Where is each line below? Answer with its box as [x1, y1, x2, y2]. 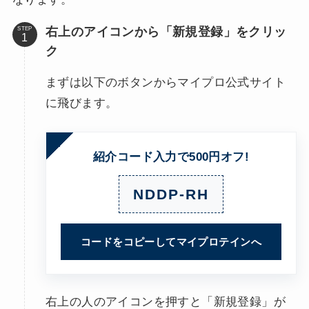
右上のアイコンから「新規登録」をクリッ [45, 25, 287, 39]
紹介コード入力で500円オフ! [92, 150, 250, 163]
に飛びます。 [45, 97, 118, 110]
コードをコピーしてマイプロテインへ [81, 235, 261, 248]
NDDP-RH [133, 186, 209, 202]
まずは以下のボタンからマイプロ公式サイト [45, 76, 286, 90]
